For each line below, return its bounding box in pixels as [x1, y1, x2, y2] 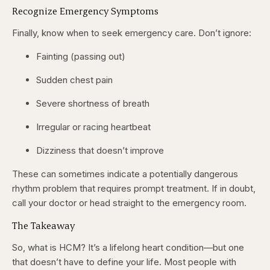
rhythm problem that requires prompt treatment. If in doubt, [12, 183, 256, 195]
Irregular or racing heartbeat [36, 121, 151, 133]
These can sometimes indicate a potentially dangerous [12, 168, 238, 180]
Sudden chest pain [36, 74, 113, 86]
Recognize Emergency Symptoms [12, 4, 159, 17]
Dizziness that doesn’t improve [36, 145, 164, 157]
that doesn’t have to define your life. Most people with [12, 256, 236, 268]
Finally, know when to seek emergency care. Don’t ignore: [12, 27, 251, 39]
